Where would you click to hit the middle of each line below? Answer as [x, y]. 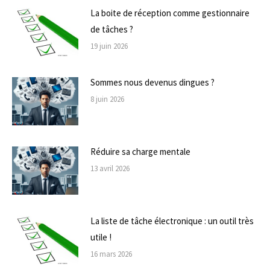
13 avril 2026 [110, 168]
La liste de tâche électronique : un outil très [172, 221]
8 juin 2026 [107, 99]
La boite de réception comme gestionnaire [170, 13]
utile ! [101, 237]
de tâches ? [112, 29]
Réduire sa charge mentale [140, 151]
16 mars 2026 [111, 254]
